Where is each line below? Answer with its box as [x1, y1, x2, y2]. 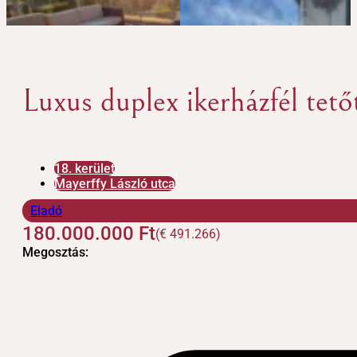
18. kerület [54, 161, 115, 177]
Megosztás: [22, 245, 88, 261]
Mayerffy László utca [54, 176, 175, 192]
